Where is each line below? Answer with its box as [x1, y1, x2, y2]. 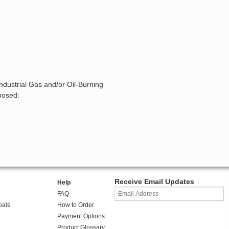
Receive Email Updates [114, 177, 194, 186]
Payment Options [57, 213, 105, 220]
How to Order [57, 201, 94, 209]
